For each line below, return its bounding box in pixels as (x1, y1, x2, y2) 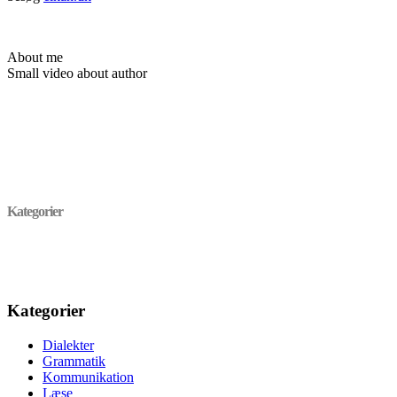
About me (7, 49, 63, 65)
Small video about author (7, 65, 147, 81)
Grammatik (43, 353, 105, 369)
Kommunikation (43, 369, 134, 385)
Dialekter (43, 337, 94, 353)
